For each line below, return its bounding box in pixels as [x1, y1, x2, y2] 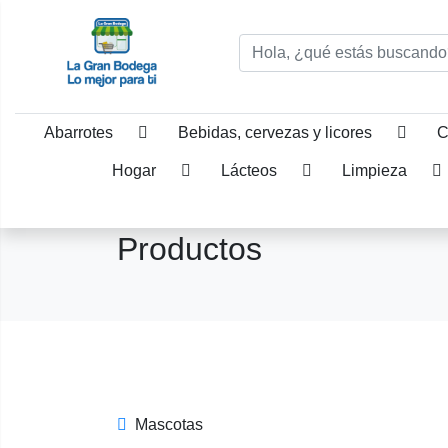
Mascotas [135, 416, 203, 433]
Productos [117, 231, 262, 267]
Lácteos [221, 162, 277, 180]
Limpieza [342, 162, 407, 180]
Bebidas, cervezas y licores [178, 124, 372, 142]
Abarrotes [44, 124, 113, 142]
